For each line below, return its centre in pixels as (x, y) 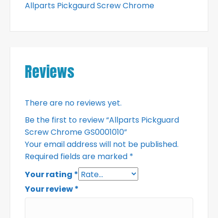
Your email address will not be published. (102, 144)
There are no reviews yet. (73, 103)
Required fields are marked (77, 156)
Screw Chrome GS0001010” (76, 132)
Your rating (49, 174)
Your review (50, 189)
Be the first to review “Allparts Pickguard (102, 120)
